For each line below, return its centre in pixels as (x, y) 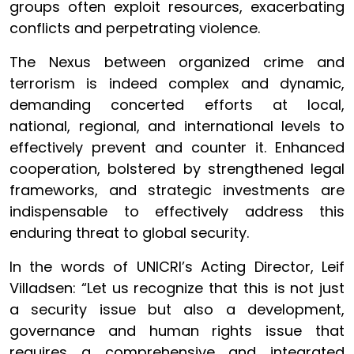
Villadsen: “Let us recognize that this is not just (177, 288)
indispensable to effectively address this (177, 211)
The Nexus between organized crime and (177, 62)
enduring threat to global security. (129, 233)
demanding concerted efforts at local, (177, 105)
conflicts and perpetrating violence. (135, 28)
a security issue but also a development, (177, 309)
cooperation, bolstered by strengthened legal (177, 169)
